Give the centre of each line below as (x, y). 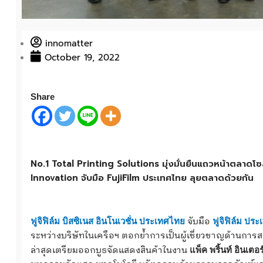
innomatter (69, 44)
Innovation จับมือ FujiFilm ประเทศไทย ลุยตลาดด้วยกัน (142, 178)
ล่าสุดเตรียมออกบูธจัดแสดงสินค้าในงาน (110, 251)
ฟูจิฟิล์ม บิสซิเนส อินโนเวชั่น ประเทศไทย (107, 221)
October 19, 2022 (82, 58)
